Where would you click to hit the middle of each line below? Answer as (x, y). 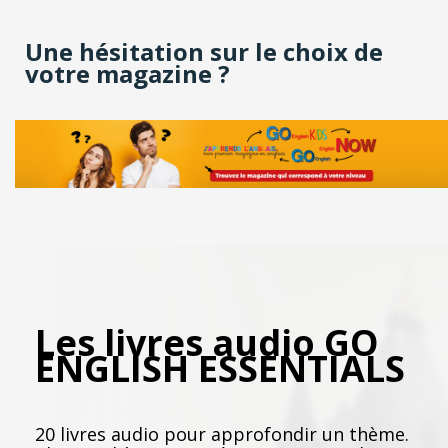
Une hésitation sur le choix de (204, 52)
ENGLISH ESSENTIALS (220, 368)
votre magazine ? (127, 74)
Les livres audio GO (207, 342)
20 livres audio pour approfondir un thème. (222, 433)
